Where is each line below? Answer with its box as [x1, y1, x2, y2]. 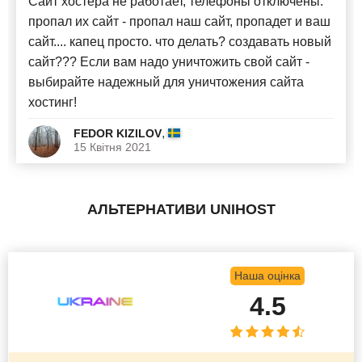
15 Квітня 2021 [74, 141, 151, 154]
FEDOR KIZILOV [74, 127, 162, 141]
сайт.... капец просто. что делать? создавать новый [28, 35, 331, 49]
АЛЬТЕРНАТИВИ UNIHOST [86, 201, 276, 218]
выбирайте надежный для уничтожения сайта [28, 75, 304, 90]
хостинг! [28, 95, 77, 110]
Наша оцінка [234, 268, 301, 282]
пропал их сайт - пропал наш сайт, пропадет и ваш [28, 15, 330, 29]
